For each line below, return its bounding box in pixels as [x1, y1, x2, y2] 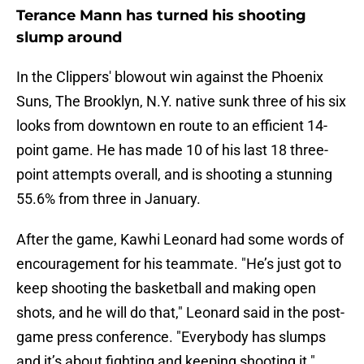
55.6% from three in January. [16, 190, 201, 208]
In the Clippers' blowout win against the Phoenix [16, 68, 323, 86]
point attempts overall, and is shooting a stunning [16, 166, 332, 184]
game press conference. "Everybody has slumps [16, 328, 326, 346]
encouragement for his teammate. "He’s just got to [16, 255, 341, 273]
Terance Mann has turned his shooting [16, 6, 306, 25]
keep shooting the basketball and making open [16, 279, 316, 297]
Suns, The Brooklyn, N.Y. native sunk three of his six [16, 93, 346, 110]
